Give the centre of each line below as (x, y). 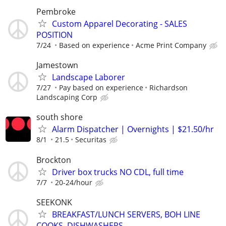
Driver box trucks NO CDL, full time (118, 172)
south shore (60, 117)
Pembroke (56, 12)
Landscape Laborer (89, 77)
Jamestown (57, 65)
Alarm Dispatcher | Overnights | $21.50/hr (133, 129)
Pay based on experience (101, 88)
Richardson (168, 88)
